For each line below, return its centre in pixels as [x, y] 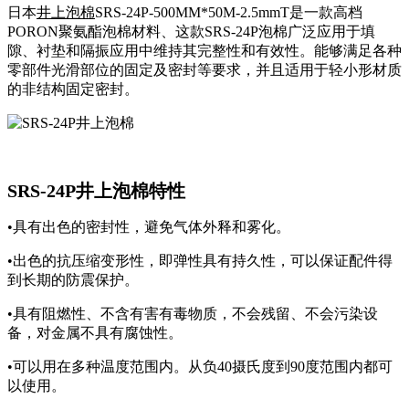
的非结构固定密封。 [73, 89]
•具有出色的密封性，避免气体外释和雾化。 [149, 227]
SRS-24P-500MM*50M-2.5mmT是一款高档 [229, 13]
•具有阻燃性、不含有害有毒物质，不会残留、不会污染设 [193, 314]
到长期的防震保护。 [73, 280]
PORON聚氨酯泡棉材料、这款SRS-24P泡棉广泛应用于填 [191, 32]
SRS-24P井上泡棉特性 [96, 191]
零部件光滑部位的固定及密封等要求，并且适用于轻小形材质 [204, 70]
